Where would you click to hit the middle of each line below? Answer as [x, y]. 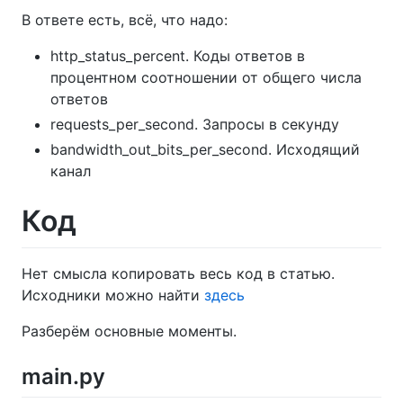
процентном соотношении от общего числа [206, 77]
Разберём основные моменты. [129, 331]
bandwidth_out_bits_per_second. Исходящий [205, 149]
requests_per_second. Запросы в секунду [195, 124]
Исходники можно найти [113, 296]
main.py [63, 377]
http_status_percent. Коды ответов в [178, 55]
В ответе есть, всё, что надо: [125, 19]
